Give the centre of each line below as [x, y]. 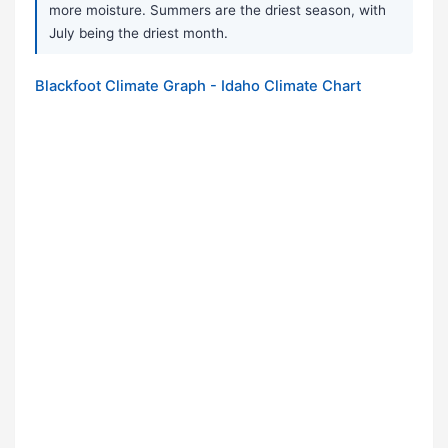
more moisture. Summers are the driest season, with [217, 10]
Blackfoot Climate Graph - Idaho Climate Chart [198, 86]
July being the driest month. [138, 33]
